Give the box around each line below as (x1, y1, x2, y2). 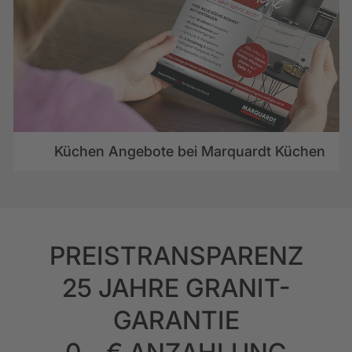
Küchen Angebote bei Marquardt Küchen (53, 143, 325, 160)
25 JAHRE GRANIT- (61, 273, 291, 304)
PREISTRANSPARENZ (49, 240, 303, 272)
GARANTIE (112, 305, 240, 336)
